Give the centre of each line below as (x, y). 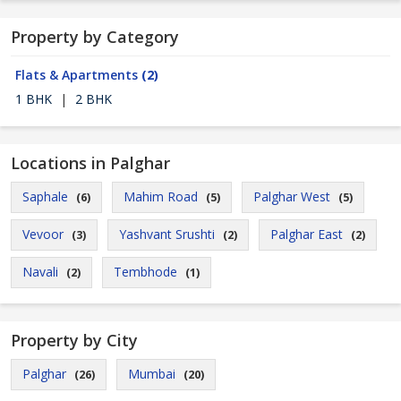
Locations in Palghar (90, 163)
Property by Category (95, 37)
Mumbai (152, 374)
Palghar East (307, 234)
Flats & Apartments (78, 75)
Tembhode (145, 272)
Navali (40, 272)
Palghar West (292, 196)
